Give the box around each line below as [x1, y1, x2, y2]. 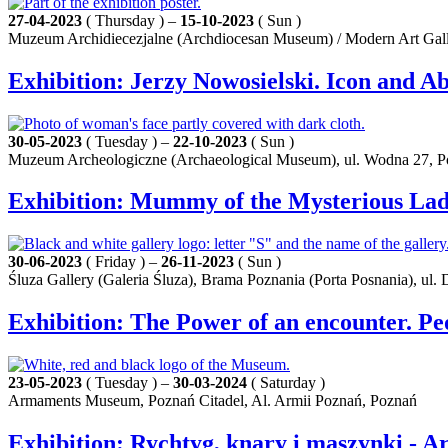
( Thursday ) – [82, 11, 180, 29]
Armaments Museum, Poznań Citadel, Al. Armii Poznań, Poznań [8, 392, 417, 410]
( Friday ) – [82, 253, 161, 271]
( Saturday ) [247, 374, 325, 392]
